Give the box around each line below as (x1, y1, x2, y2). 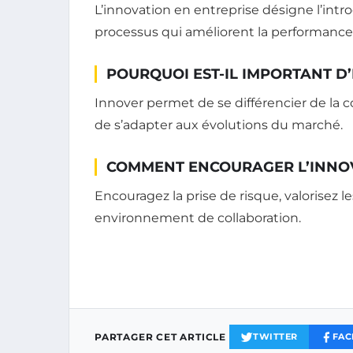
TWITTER (253, 331, 298, 343)
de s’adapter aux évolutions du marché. (95, 117, 343, 133)
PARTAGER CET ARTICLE (95, 331, 226, 344)
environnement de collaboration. (95, 210, 301, 226)
